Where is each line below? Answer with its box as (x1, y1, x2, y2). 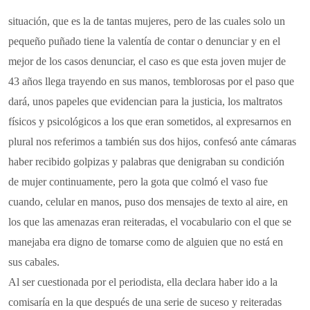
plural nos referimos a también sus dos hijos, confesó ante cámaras (8, 135, 296, 147)
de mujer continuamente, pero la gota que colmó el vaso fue (8, 175, 268, 188)
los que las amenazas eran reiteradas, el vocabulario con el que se (8, 215, 291, 228)
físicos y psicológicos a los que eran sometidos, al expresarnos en (8, 115, 291, 127)
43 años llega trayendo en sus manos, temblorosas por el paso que (8, 75, 294, 87)
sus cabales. (8, 255, 60, 268)
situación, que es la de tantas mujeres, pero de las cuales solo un (8, 15, 285, 27)
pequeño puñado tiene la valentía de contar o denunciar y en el (8, 35, 280, 47)
